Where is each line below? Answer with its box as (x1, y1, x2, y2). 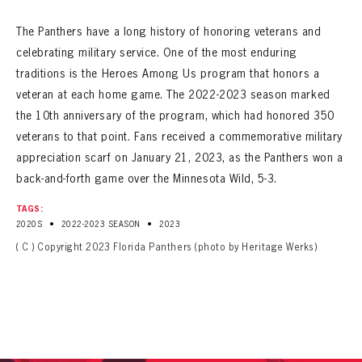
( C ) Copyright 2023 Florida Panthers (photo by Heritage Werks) (16, 241, 318, 253)
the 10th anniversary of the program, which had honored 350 (16, 108, 335, 123)
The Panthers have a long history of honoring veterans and (16, 24, 322, 39)
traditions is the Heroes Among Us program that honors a (16, 66, 320, 81)
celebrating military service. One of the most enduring (16, 45, 297, 60)
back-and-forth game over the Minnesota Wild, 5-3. (16, 171, 277, 186)
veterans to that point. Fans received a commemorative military (16, 129, 343, 144)
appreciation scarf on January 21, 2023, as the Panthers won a (16, 150, 343, 165)
